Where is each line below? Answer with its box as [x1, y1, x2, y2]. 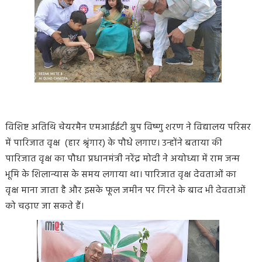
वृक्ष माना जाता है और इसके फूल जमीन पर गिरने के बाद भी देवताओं [5, 182, 246, 198]
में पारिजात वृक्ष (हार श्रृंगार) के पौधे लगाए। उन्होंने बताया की [5, 135, 222, 151]
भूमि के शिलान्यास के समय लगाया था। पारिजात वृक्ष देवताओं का [5, 167, 236, 182]
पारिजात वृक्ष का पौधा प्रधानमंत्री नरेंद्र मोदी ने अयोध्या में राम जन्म [5, 151, 240, 167]
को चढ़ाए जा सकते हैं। [5, 198, 84, 214]
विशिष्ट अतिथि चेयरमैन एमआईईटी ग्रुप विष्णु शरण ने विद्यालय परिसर [5, 119, 251, 135]
